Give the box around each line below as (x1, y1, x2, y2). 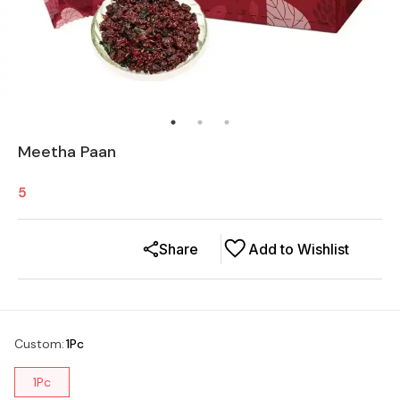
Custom (14, 335, 62, 352)
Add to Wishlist (248, 239, 349, 258)
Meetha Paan (18, 140, 116, 162)
